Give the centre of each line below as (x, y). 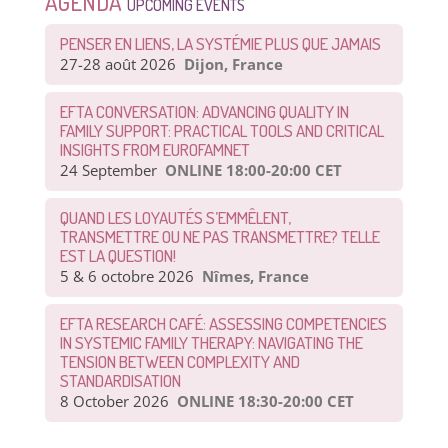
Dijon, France (233, 63)
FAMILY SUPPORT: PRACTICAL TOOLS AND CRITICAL (221, 130)
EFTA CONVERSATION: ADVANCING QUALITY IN (204, 111)
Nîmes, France (255, 275)
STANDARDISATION (120, 380)
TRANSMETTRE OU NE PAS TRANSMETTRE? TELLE (219, 236)
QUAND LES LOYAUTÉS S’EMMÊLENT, (175, 217)
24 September (108, 169)
